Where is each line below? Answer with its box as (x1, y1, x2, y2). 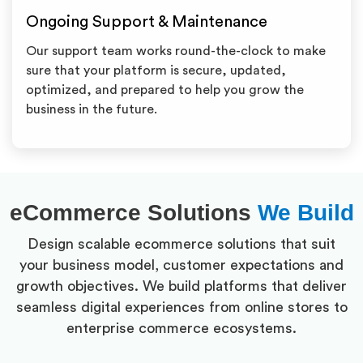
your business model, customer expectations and (19, 258, 344, 272)
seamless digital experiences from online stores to (15, 300, 348, 314)
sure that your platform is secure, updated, (26, 64, 286, 77)
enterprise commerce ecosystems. (66, 321, 297, 335)
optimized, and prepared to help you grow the (26, 83, 304, 96)
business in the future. (26, 103, 157, 116)
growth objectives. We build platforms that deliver (16, 279, 347, 293)
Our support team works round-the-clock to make (26, 45, 326, 58)
